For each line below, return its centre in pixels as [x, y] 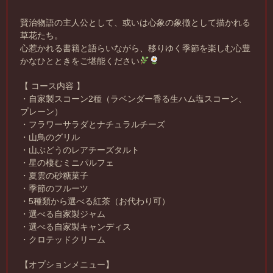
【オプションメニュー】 [67, 264]
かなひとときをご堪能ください [80, 61]
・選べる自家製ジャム [63, 214]
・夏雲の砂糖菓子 [54, 175]
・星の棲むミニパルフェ [67, 162]
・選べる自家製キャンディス [76, 226]
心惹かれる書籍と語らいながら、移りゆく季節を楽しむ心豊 [135, 48]
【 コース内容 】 [52, 86]
